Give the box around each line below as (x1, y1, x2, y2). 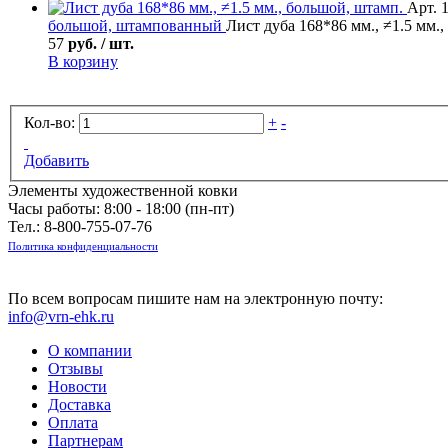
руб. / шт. (68, 34, 134, 52)
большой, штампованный (48, 16, 226, 34)
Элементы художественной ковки (8, 181, 238, 199)
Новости (48, 377, 107, 395)
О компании (48, 341, 132, 359)
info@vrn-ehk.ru (8, 307, 114, 325)
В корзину (48, 52, 118, 70)
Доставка (48, 395, 111, 413)
